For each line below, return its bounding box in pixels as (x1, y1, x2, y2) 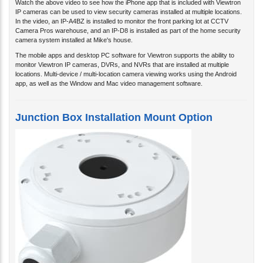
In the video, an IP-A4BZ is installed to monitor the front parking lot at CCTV (15, 8, 228, 15)
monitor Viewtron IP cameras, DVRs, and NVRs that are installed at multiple (15, 51, 229, 59)
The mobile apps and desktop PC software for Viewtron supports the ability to (15, 42, 234, 49)
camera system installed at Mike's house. (15, 26, 133, 34)
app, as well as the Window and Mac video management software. (15, 70, 203, 77)
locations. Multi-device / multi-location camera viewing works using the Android (15, 60, 237, 68)
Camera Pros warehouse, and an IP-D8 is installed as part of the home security (15, 17, 241, 25)
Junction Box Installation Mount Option (15, 102, 213, 114)
